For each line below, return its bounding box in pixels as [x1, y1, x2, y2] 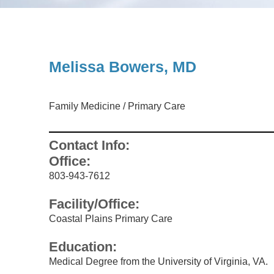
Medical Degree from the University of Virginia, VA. [48, 256, 268, 267]
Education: [48, 239, 117, 254]
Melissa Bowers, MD [48, 57, 196, 75]
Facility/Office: [48, 196, 139, 212]
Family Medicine [48, 100, 120, 111]
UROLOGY [72, 12, 116, 22]
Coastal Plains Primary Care [48, 213, 172, 224]
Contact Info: [48, 137, 130, 153]
